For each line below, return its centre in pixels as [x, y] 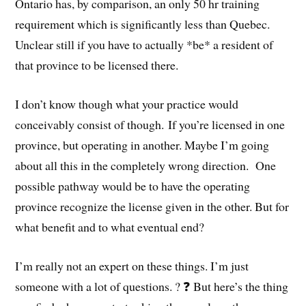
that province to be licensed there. [97, 65]
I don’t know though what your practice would [127, 104]
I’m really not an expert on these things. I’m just [132, 265]
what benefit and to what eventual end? [110, 227]
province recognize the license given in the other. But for [152, 206]
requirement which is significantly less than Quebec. [143, 24]
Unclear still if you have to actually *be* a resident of [144, 45]
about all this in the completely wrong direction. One [146, 165]
